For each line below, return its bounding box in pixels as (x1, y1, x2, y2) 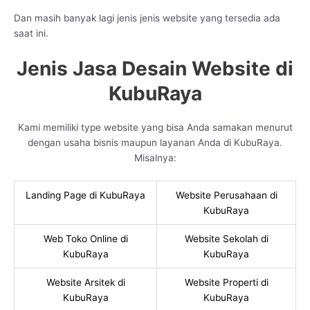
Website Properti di (184, 276, 268, 288)
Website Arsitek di (46, 276, 125, 288)
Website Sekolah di (184, 232, 268, 244)
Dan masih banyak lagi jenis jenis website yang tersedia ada (14, 12, 280, 24)
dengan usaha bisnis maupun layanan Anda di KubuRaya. (28, 137, 282, 149)
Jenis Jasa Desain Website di (17, 57, 293, 81)
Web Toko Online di (43, 232, 128, 244)
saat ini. (14, 28, 48, 39)
